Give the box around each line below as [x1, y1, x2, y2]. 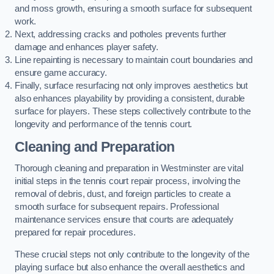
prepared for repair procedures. [15, 228, 136, 238]
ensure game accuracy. [15, 68, 107, 78]
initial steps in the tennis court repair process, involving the [15, 176, 240, 187]
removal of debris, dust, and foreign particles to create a [15, 189, 231, 199]
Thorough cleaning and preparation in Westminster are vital [15, 163, 243, 174]
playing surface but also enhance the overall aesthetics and [15, 262, 245, 272]
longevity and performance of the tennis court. [15, 119, 193, 130]
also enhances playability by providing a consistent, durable [15, 94, 245, 104]
